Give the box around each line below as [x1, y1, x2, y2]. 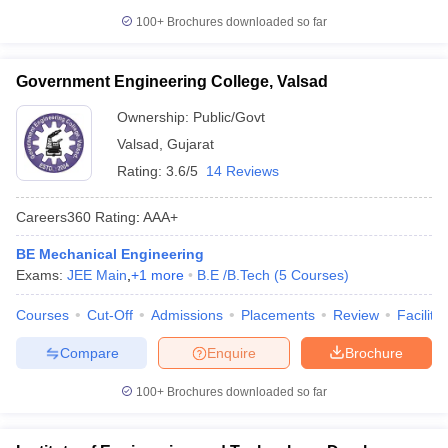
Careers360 [16, 208, 91, 225]
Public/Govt [193, 109, 265, 125]
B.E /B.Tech [197, 267, 270, 283]
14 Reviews [206, 163, 279, 179]
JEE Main [67, 267, 127, 283]
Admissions [151, 307, 223, 323]
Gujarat [167, 136, 214, 152]
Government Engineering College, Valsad [16, 73, 328, 90]
